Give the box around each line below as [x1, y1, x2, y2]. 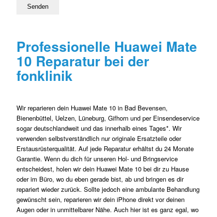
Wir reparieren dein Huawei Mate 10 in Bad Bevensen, [16, 103, 168, 113]
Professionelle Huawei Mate [16, 36, 197, 57]
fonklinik [16, 65, 73, 86]
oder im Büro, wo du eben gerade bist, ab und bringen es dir [16, 174, 184, 184]
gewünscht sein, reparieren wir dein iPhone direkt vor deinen [16, 195, 185, 204]
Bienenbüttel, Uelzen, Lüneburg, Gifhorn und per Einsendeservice [16, 113, 200, 123]
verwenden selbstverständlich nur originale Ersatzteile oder [16, 134, 181, 143]
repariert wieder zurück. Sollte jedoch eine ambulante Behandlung [16, 185, 200, 194]
